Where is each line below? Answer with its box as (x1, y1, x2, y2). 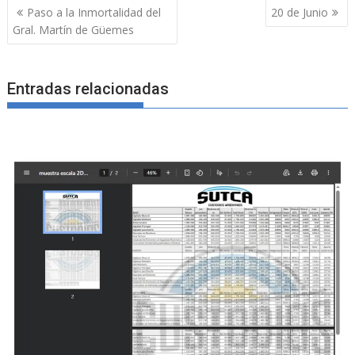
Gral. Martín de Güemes (13, 21, 135, 37)
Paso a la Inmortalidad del (27, 4, 162, 20)
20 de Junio (270, 4, 328, 20)
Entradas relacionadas (7, 79, 170, 99)
